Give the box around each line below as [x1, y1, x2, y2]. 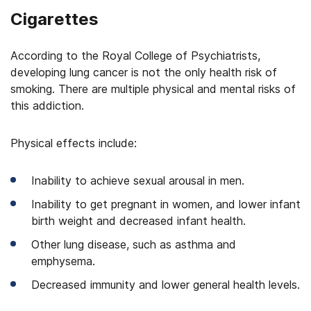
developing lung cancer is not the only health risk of [10, 65, 277, 79]
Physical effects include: [10, 135, 137, 150]
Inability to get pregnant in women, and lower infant [31, 196, 301, 211]
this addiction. [10, 98, 84, 112]
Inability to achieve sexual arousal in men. [31, 173, 244, 187]
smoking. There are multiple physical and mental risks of [10, 81, 296, 96]
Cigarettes [10, 8, 99, 29]
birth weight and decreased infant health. [31, 213, 246, 228]
